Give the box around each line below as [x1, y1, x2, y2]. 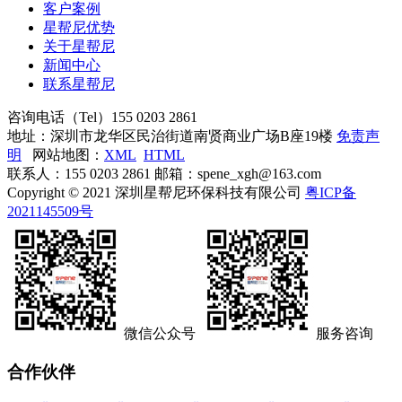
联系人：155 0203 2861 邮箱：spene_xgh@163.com [7, 165, 321, 181]
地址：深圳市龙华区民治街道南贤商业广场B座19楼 [7, 127, 336, 144]
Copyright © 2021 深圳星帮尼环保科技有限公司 [7, 184, 305, 200]
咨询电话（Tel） [7, 109, 111, 125]
